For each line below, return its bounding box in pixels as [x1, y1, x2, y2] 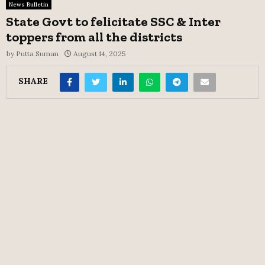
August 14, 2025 [73, 49, 126, 58]
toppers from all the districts [6, 28, 182, 45]
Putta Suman [16, 49, 59, 58]
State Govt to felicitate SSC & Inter [6, 13, 221, 30]
